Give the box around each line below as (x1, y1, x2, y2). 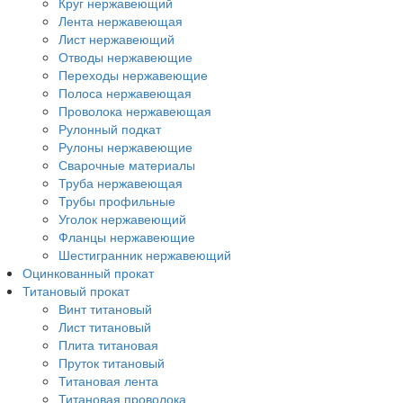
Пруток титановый (58, 354, 165, 372)
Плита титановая (58, 336, 158, 354)
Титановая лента (58, 372, 158, 390)
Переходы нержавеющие (58, 66, 208, 84)
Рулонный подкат (58, 120, 161, 138)
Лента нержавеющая (58, 12, 183, 30)
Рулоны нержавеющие (58, 138, 193, 156)
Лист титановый (58, 318, 151, 336)
